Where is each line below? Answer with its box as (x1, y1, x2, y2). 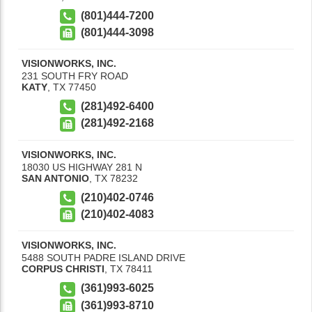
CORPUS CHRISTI (22, 263, 104, 275)
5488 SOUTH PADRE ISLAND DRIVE (22, 252, 185, 264)
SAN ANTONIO (22, 172, 89, 184)
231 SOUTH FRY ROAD (22, 70, 128, 82)
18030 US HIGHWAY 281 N (22, 161, 142, 173)
